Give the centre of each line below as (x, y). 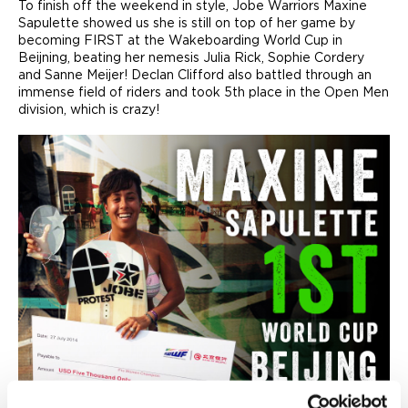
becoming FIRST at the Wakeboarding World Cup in (180, 40)
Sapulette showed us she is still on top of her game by (187, 23)
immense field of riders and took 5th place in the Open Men (204, 92)
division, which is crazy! (89, 109)
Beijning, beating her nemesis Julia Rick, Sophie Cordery (191, 57)
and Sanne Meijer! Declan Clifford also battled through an (195, 75)
